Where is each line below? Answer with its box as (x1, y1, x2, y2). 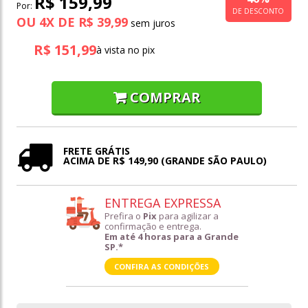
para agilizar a (156, 210, 219, 223)
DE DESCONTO (232, 5, 285, 16)
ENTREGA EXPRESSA (104, 195, 221, 212)
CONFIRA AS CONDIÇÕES (114, 261, 209, 272)
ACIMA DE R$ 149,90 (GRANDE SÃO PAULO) (63, 154, 267, 168)
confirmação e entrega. (104, 220, 201, 233)
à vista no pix (96, 43, 155, 57)
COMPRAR (129, 88, 201, 107)
